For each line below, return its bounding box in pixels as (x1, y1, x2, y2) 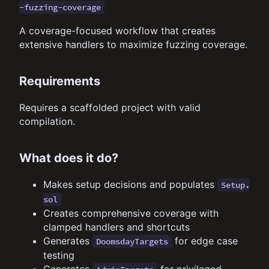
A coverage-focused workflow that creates (19, 24, 216, 37)
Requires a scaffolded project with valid (19, 101, 201, 113)
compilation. (19, 115, 75, 127)
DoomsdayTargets (96, 235, 168, 247)
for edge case (172, 234, 238, 247)
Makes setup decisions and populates (43, 178, 217, 190)
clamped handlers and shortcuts (43, 220, 190, 233)
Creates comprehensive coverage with (43, 207, 219, 219)
